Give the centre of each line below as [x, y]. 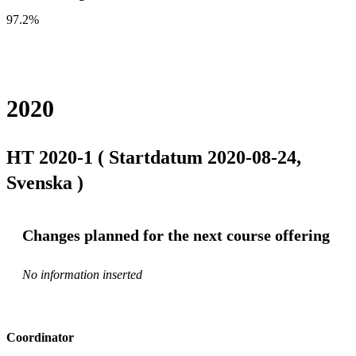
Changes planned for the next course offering [176, 235]
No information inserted [82, 274]
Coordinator [40, 337]
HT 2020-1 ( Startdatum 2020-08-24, [154, 157]
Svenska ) [45, 182]
